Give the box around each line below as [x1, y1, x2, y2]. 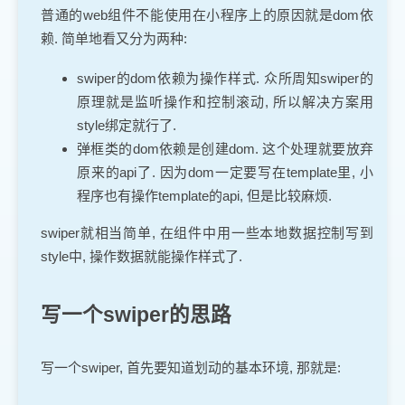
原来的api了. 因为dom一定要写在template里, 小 [77, 165, 373, 181]
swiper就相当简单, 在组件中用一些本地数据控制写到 [41, 225, 373, 241]
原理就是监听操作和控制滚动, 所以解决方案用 [77, 94, 373, 110]
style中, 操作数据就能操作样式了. [41, 249, 242, 265]
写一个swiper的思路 [41, 303, 231, 326]
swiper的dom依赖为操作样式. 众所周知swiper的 [77, 71, 373, 87]
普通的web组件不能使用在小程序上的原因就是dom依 [41, 6, 373, 23]
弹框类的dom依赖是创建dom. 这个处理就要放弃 [77, 141, 373, 157]
